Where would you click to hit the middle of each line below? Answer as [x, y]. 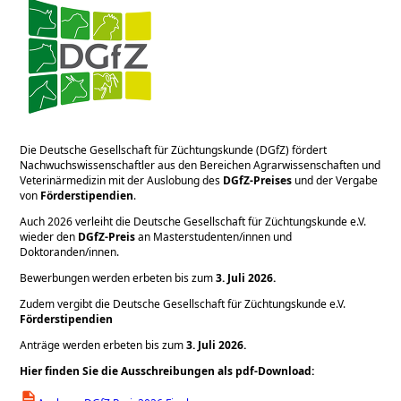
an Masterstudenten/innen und [215, 236]
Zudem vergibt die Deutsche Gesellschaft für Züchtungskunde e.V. [183, 303]
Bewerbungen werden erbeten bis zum [118, 277]
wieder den [48, 236]
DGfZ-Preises [258, 180]
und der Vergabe [335, 180]
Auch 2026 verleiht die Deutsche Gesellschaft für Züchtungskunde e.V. [193, 221]
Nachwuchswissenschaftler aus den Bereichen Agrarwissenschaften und [200, 165]
